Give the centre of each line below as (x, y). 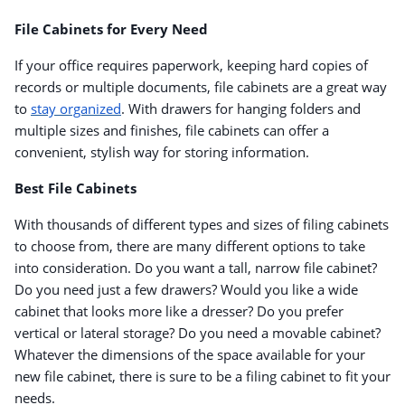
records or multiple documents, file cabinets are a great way (201, 87)
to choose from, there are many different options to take (190, 246)
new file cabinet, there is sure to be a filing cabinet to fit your (202, 377)
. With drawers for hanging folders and (241, 109)
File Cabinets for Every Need (111, 29)
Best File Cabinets (75, 188)
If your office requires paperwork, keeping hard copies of (191, 66)
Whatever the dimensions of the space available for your (190, 355)
